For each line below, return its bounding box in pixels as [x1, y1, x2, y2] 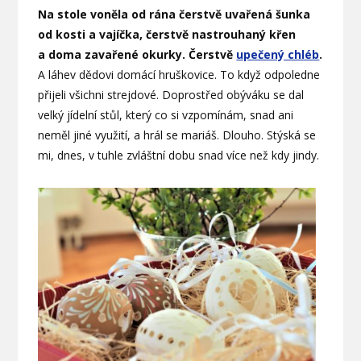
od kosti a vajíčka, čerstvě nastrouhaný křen [38, 26, 297, 42]
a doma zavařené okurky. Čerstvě [38, 46, 237, 62]
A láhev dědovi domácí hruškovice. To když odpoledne [38, 66, 321, 82]
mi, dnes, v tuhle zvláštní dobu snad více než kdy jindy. [38, 147, 320, 163]
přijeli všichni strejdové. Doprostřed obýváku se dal [38, 86, 305, 102]
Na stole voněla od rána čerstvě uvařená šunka [38, 6, 311, 22]
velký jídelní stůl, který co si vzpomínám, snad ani [38, 106, 294, 122]
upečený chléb [236, 46, 320, 62]
